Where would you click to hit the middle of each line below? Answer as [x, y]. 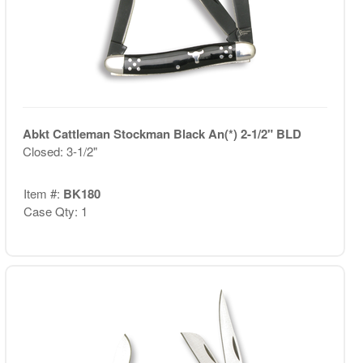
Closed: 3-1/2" [60, 151]
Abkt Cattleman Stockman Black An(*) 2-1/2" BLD [162, 133]
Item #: [43, 193]
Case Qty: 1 [55, 211]
